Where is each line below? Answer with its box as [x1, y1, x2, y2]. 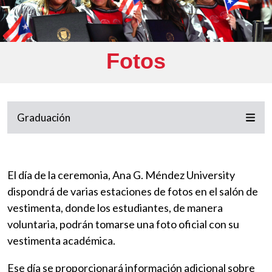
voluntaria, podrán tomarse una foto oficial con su [7, 217, 239, 231]
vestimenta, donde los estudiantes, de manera [7, 201, 223, 215]
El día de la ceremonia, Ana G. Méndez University [7, 168, 235, 182]
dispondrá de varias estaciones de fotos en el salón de [7, 185, 258, 199]
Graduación [17, 111, 70, 124]
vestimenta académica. [7, 234, 115, 248]
